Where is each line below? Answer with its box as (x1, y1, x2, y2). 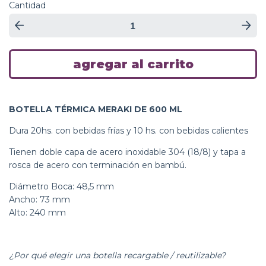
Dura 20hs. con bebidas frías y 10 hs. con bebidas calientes (9, 125, 248, 136)
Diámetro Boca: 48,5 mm (9, 180, 114, 192)
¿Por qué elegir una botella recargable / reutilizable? (9, 249, 226, 261)
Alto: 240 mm (9, 207, 66, 218)
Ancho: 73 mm (9, 194, 70, 205)
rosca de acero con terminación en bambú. (9, 159, 189, 170)
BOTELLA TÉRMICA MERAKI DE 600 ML (9, 103, 182, 115)
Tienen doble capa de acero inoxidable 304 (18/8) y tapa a (9, 146, 246, 157)
